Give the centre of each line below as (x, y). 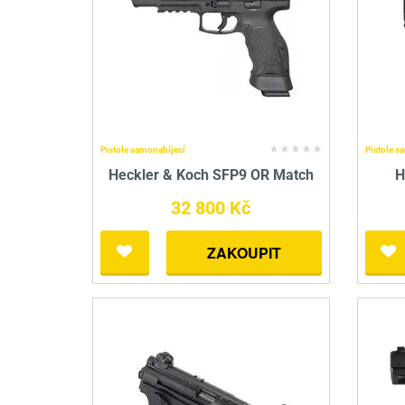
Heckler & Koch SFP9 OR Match (211, 175)
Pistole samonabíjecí (143, 150)
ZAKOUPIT (244, 253)
